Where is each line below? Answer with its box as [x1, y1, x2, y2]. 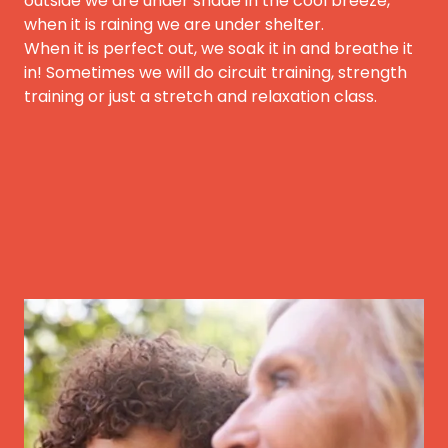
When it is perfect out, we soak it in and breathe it [24, 36, 413, 60]
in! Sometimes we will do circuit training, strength [24, 60, 407, 84]
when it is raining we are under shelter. [24, 12, 328, 36]
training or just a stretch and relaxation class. [24, 84, 377, 108]
